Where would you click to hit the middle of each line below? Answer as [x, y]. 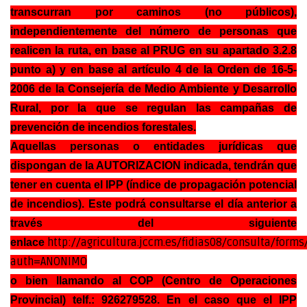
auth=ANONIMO [49, 261]
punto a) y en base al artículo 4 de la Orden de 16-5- [153, 69]
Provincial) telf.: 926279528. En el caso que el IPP [153, 299]
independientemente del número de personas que [153, 31]
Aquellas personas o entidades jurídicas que [153, 146]
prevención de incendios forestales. [103, 127]
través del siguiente [153, 223]
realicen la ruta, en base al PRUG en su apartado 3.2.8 [153, 50]
